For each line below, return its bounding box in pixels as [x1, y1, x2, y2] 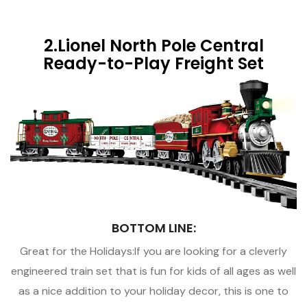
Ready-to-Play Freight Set [43, 51, 264, 75]
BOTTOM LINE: [111, 219, 196, 236]
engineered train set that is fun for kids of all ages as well [11, 263, 296, 278]
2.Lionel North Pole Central [43, 34, 264, 57]
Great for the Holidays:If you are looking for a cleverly [20, 243, 287, 258]
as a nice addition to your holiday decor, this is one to [19, 283, 288, 298]
